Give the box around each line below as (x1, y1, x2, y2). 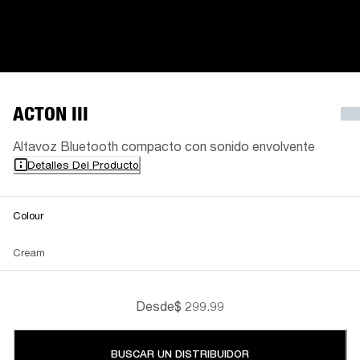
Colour (13, 208, 43, 222)
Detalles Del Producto (27, 157, 139, 171)
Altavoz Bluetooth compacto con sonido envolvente (13, 137, 315, 153)
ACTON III (13, 101, 88, 125)
